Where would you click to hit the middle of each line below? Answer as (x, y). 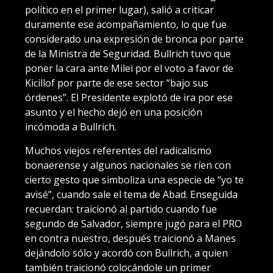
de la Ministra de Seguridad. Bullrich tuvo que (128, 53)
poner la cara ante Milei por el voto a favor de (129, 68)
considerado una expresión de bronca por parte (134, 39)
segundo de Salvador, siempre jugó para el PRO (133, 223)
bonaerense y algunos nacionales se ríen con (128, 165)
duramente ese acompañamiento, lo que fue (126, 24)
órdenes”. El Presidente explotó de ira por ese (129, 97)
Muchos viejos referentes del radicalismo (118, 150)
